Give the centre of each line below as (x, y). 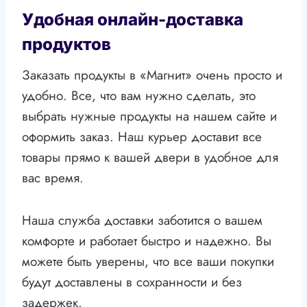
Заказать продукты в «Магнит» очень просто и (152, 75)
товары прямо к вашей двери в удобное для (150, 158)
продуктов (66, 45)
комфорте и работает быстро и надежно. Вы (147, 241)
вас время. (53, 178)
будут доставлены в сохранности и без (132, 282)
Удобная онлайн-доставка (133, 20)
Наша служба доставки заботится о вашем (142, 221)
